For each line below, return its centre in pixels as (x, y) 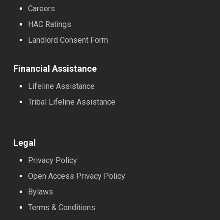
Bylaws (41, 192)
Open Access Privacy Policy (77, 176)
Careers (42, 9)
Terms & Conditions (62, 208)
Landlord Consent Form (68, 40)
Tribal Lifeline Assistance (72, 102)
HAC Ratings (50, 25)
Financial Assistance (55, 69)
